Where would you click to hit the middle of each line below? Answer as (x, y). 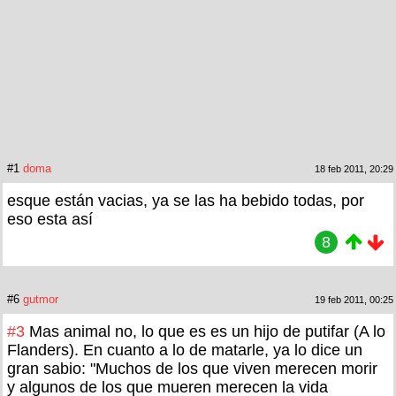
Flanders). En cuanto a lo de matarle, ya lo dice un (185, 350)
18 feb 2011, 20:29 (354, 168)
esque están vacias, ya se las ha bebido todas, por (186, 200)
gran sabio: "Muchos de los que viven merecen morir (192, 368)
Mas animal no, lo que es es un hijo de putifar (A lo (207, 331)
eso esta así (50, 219)
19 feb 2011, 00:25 (354, 299)
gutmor (41, 299)
